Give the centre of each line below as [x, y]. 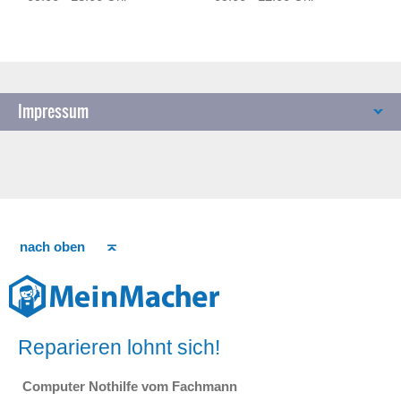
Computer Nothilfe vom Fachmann [130, 386]
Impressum [53, 111]
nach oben [52, 247]
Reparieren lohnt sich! [119, 347]
